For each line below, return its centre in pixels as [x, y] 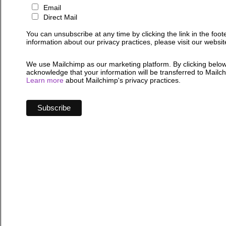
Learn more [45, 80]
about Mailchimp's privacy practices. [122, 80]
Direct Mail [60, 17]
